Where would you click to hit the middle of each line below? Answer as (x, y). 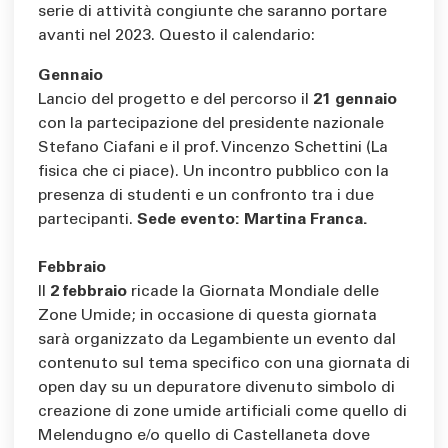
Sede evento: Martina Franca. (252, 220)
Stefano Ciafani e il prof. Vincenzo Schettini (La (213, 148)
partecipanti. (87, 220)
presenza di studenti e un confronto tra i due (206, 196)
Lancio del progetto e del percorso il (175, 100)
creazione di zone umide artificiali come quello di (222, 412)
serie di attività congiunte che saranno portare (212, 12)
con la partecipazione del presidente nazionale (211, 124)
